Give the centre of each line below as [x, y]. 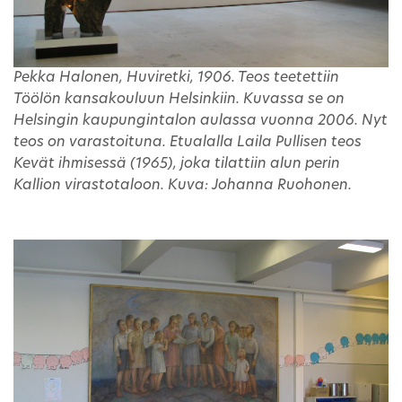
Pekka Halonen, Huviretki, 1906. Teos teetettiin [176, 78]
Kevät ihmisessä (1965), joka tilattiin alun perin [177, 164]
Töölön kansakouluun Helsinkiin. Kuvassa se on [179, 99]
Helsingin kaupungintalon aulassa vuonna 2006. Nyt [201, 121]
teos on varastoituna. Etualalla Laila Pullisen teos [188, 142]
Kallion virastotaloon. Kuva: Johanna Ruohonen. [183, 185]
